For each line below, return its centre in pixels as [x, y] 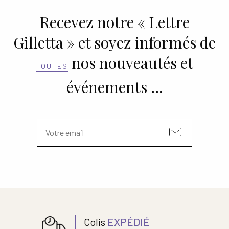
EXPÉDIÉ [129, 222]
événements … [114, 87]
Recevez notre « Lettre [114, 22]
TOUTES [52, 66]
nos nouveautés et [130, 63]
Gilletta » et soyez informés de [114, 42]
